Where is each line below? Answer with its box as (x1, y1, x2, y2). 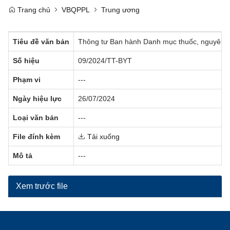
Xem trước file (16, 182, 68, 190)
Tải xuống (85, 132, 120, 141)
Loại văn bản (13, 113, 59, 122)
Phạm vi (13, 75, 41, 84)
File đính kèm (13, 132, 60, 141)
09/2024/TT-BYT (78, 56, 132, 65)
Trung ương (101, 6, 140, 14)
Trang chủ (15, 6, 50, 14)
